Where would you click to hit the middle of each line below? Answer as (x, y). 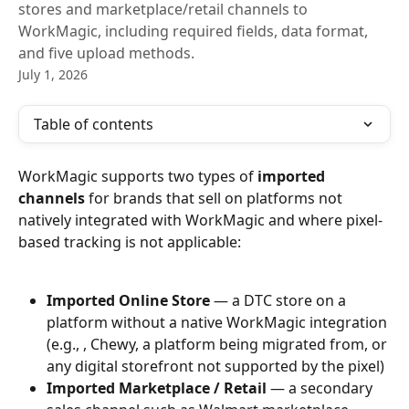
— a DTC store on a (280, 301)
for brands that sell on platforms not (215, 198)
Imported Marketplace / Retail (157, 388)
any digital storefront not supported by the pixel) (215, 367)
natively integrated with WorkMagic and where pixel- (200, 220)
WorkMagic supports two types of (138, 176)
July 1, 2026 (53, 74)
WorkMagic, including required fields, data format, (193, 31)
